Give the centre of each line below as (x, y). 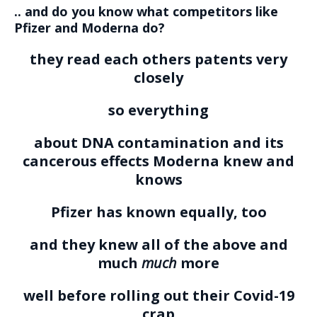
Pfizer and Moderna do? (90, 27)
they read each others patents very (158, 59)
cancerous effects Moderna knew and (158, 161)
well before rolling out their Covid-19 (158, 295)
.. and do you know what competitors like (146, 11)
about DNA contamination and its (158, 142)
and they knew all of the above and (158, 244)
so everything (158, 110)
